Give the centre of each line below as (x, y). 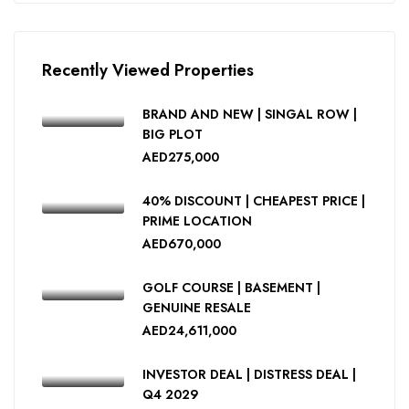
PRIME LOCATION (197, 221)
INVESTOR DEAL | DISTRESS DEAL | (249, 374)
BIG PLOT (173, 134)
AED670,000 (182, 244)
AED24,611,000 (189, 330)
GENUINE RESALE (197, 308)
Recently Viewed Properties (148, 70)
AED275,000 (181, 157)
